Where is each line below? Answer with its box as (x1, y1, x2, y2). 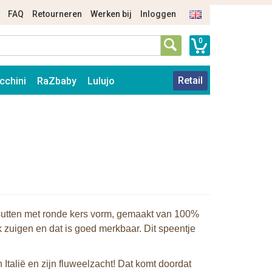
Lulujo (87, 75, 115, 87)
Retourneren (32, 9, 82, 19)
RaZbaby (37, 75, 76, 87)
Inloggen (140, 9, 176, 19)
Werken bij (90, 9, 132, 19)
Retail (178, 75, 203, 86)
